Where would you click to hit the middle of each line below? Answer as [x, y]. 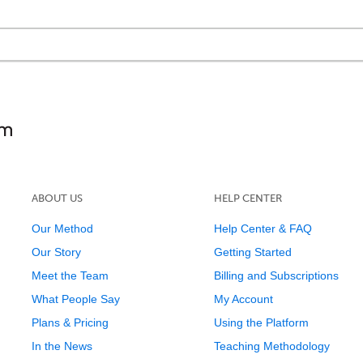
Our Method [62, 228]
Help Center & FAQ [263, 228]
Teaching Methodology [271, 346]
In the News [62, 346]
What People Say [75, 299]
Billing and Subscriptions [276, 275]
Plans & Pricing [70, 322]
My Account [243, 299]
